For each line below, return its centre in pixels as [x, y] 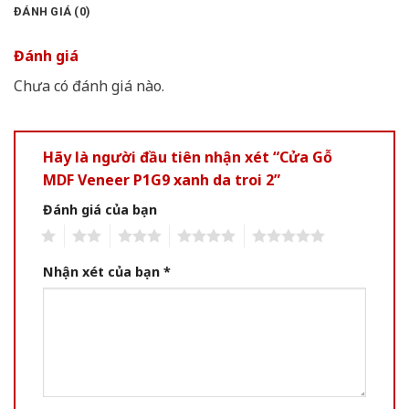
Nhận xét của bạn [103, 272]
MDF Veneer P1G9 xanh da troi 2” [162, 179]
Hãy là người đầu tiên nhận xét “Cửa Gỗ [188, 157]
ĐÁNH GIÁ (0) [52, 11]
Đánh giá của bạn [100, 209]
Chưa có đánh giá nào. [89, 85]
